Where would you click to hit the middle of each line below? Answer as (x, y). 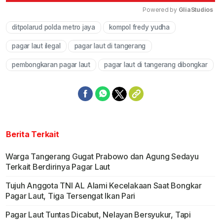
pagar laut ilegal (36, 46)
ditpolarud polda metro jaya (54, 27)
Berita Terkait (33, 134)
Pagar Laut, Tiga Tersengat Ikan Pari (70, 196)
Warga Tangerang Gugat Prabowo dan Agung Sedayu (102, 157)
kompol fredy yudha (140, 27)
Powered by (161, 10)
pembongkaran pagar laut (51, 65)
